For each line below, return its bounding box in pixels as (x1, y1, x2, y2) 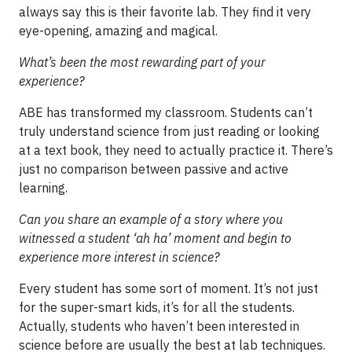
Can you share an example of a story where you (19, 211, 283, 227)
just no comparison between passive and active (19, 161, 288, 177)
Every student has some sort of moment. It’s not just (19, 280, 318, 296)
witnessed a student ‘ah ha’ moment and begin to (19, 230, 291, 246)
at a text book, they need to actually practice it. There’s (19, 142, 333, 158)
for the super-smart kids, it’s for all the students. (19, 299, 295, 315)
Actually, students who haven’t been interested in (19, 318, 299, 334)
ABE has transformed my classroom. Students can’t (19, 104, 313, 120)
